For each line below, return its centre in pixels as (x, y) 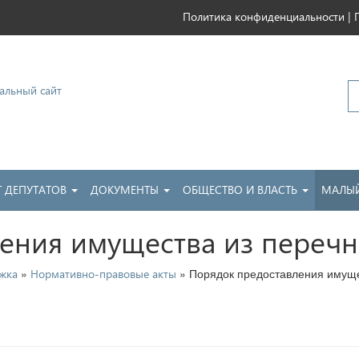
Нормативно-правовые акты (103, 273)
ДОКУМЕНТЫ (126, 189)
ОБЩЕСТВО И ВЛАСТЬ (242, 189)
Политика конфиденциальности (264, 16)
